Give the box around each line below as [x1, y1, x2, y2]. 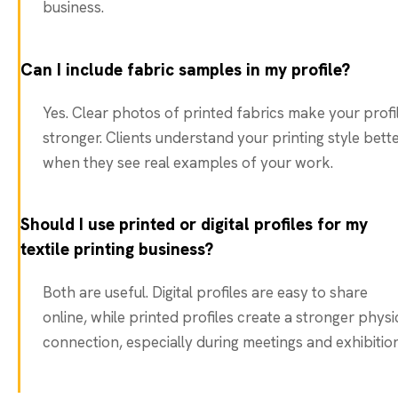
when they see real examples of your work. [43, 152, 333, 172]
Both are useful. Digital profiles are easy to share [43, 283, 368, 303]
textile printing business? [20, 238, 213, 261]
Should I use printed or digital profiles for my [20, 213, 368, 236]
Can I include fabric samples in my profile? [20, 58, 350, 81]
